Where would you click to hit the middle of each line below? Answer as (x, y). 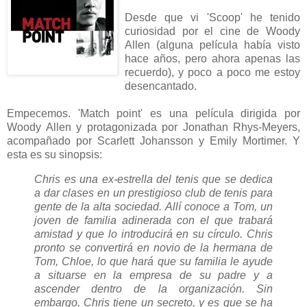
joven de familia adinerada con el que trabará (153, 220)
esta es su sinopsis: (54, 154)
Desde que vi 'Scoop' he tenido (212, 17)
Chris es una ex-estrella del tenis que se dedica (153, 179)
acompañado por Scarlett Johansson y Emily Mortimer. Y (153, 140)
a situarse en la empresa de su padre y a (153, 275)
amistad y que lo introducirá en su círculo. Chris (153, 234)
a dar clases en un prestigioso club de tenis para (153, 193)
